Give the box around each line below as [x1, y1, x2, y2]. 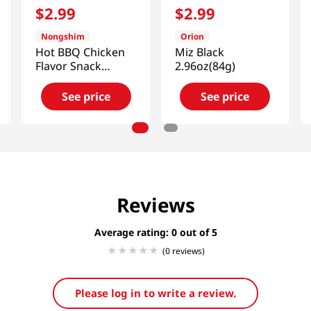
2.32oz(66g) [35, 72, 96, 88]
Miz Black [174, 44, 224, 60]
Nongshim [41, 31, 85, 43]
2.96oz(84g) [174, 58, 235, 74]
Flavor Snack [35, 58, 102, 74]
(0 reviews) [162, 244, 205, 257]
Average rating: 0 [94, 226, 177, 239]
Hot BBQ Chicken [35, 44, 126, 60]
